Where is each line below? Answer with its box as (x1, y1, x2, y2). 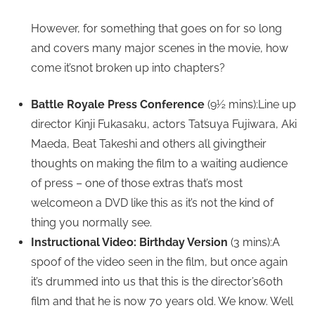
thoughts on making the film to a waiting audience (31, 157, 288, 171)
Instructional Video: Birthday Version (31, 236, 228, 250)
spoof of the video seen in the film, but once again (31, 255, 288, 269)
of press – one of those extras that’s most (31, 176, 243, 191)
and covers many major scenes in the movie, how (31, 41, 288, 56)
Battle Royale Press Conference (31, 98, 205, 112)
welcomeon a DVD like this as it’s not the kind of (31, 196, 274, 210)
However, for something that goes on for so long (31, 22, 282, 36)
